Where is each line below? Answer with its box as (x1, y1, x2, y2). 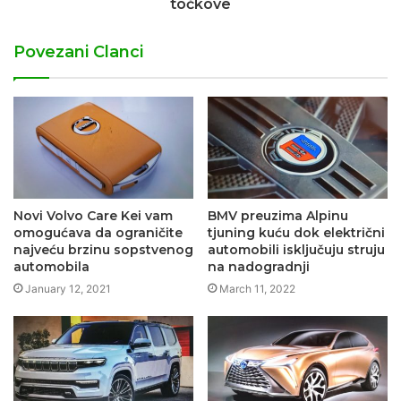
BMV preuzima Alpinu (208, 207, 348, 224)
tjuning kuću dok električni (208, 224, 385, 241)
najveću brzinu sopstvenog (13, 241, 193, 258)
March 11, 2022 (219, 281, 295, 295)
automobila (13, 258, 90, 275)
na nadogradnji (208, 258, 310, 275)
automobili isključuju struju (208, 241, 385, 258)
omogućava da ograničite (13, 224, 183, 241)
